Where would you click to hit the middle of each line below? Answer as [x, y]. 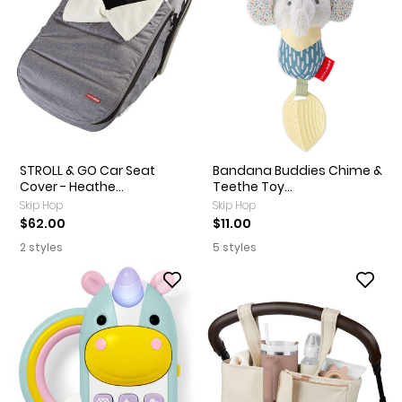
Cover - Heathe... [72, 187]
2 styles [43, 248]
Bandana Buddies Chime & [297, 171]
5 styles [236, 248]
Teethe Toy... [253, 187]
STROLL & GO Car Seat [87, 171]
